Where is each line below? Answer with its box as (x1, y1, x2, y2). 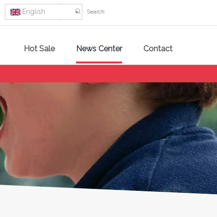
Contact (143, 44, 172, 53)
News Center (76, 44, 122, 53)
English (22, 8, 45, 15)
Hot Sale (24, 44, 55, 53)
